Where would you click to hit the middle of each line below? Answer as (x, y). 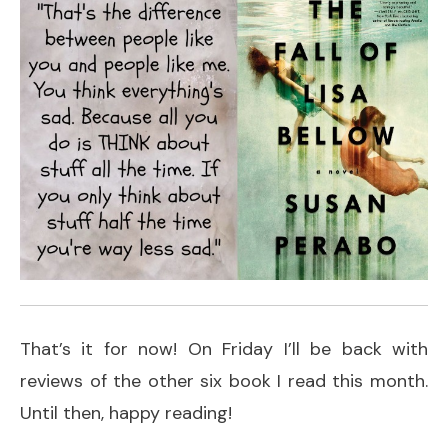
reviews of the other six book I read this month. (224, 380)
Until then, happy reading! (128, 412)
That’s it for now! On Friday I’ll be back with (224, 348)
